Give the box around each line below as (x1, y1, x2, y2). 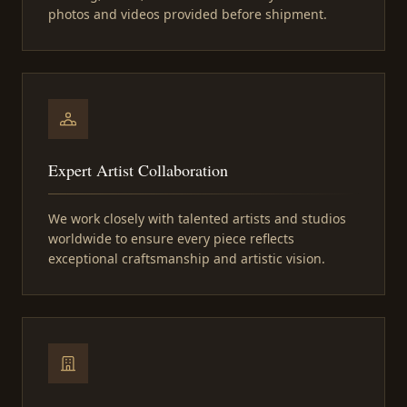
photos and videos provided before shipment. (48, 5, 327, 24)
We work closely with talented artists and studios (48, 210, 346, 228)
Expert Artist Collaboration (48, 159, 228, 182)
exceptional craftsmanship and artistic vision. (48, 250, 325, 268)
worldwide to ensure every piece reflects (48, 230, 294, 248)
